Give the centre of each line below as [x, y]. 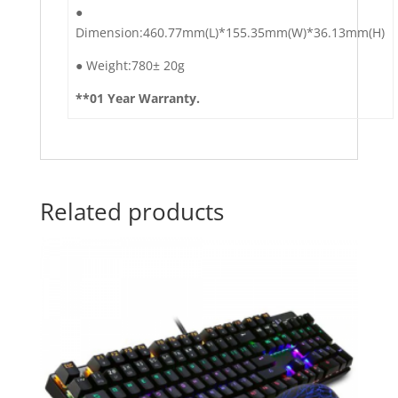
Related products [131, 212]
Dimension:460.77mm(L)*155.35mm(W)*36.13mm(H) [230, 33]
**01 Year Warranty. [138, 99]
